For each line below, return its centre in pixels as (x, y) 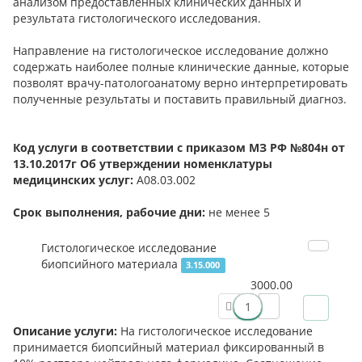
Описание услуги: (67, 331)
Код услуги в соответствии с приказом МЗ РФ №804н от (179, 148)
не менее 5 (239, 213)
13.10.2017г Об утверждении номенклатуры (143, 164)
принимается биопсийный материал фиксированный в (168, 347)
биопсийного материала (109, 264)
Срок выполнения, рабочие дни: (111, 213)
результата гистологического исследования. (137, 19)
